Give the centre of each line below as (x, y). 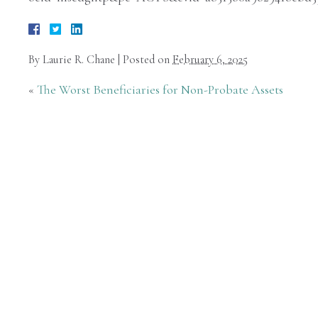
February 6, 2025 (210, 60)
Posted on (148, 60)
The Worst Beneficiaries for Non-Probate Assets (160, 90)
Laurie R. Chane (79, 60)
